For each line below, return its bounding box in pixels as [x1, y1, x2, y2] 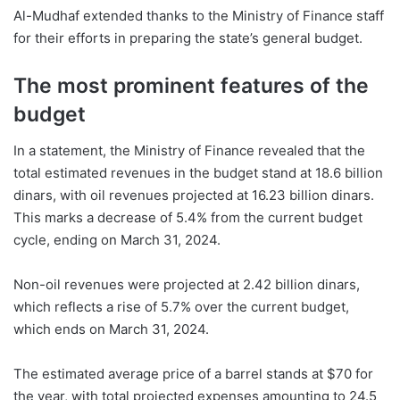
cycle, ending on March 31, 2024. [13, 230, 221, 248]
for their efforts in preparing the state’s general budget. [13, 29, 362, 47]
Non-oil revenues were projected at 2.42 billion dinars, [13, 275, 360, 293]
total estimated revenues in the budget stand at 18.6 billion [13, 163, 383, 181]
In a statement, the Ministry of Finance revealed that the [13, 141, 365, 159]
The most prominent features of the [13, 73, 369, 99]
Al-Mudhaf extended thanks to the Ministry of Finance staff [13, 7, 384, 25]
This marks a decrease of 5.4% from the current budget [13, 208, 362, 226]
